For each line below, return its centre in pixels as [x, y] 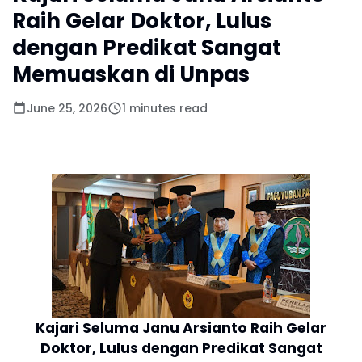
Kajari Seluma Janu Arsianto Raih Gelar [181, 328]
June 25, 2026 [67, 108]
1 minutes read [165, 108]
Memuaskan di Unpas [131, 74]
